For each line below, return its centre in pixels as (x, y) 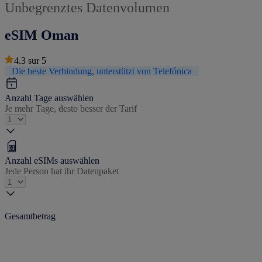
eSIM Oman (42, 35)
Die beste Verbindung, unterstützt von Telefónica (102, 71)
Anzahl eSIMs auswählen (52, 160)
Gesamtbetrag (30, 216)
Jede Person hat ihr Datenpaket (62, 171)
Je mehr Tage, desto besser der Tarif (71, 108)
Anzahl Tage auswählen (49, 98)
